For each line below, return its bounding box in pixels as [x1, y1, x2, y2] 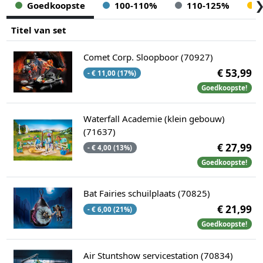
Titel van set [11, 24, 66, 36]
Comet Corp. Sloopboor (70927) [83, 51, 213, 63]
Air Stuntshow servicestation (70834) [83, 249, 233, 262]
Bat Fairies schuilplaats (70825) [83, 187, 210, 200]
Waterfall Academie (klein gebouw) [83, 113, 225, 125]
